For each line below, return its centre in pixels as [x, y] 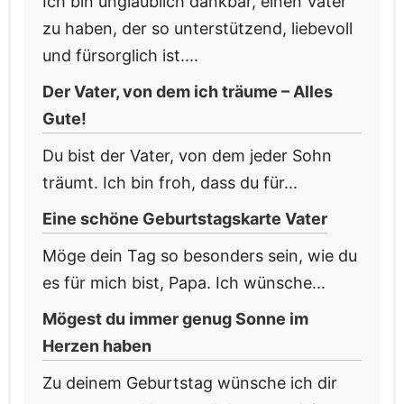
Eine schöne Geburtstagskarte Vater [185, 219]
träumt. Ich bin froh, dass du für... [170, 183]
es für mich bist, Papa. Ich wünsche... [184, 283]
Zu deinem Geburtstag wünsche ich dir [190, 383]
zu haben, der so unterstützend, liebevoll [197, 29]
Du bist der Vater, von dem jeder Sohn [187, 156]
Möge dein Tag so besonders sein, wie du [200, 256]
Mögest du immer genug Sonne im [175, 319]
